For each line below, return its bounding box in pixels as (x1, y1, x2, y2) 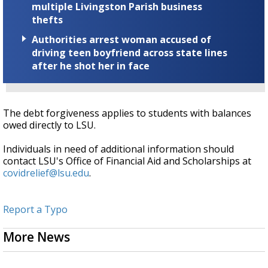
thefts (32, 13, 63, 27)
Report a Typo (3, 203, 68, 217)
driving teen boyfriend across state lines (32, 46, 227, 60)
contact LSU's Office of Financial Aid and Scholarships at (3, 154, 251, 168)
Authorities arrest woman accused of (32, 33, 211, 47)
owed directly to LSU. (3, 118, 96, 132)
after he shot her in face (32, 59, 150, 73)
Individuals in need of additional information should (3, 142, 234, 156)
